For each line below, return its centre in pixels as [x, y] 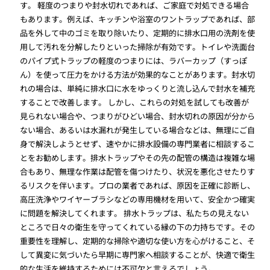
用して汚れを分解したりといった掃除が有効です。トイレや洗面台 [138, 47]
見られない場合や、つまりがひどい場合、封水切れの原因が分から [138, 116]
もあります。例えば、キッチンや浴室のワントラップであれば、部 [138, 19]
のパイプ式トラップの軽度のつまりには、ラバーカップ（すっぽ [134, 61]
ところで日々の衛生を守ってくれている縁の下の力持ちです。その [138, 227]
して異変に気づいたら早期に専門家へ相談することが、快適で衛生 [138, 255]
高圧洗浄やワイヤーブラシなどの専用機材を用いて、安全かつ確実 [138, 199]
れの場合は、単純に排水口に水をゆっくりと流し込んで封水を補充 [138, 89]
